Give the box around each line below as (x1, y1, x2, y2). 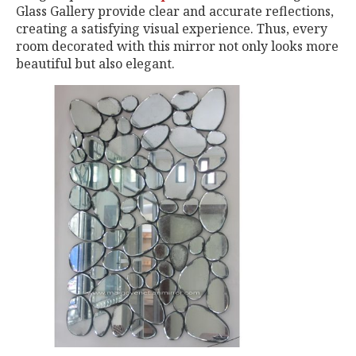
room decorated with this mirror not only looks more (16, 37, 339, 55)
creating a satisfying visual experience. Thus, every (16, 20, 327, 37)
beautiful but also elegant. (16, 55, 175, 72)
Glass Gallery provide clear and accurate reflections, (16, 2, 334, 20)
